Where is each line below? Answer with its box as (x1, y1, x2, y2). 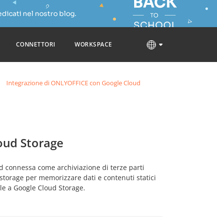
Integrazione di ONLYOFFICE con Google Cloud (6, 78, 140, 87)
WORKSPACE (75, 40, 112, 48)
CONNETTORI (15, 40, 56, 48)
